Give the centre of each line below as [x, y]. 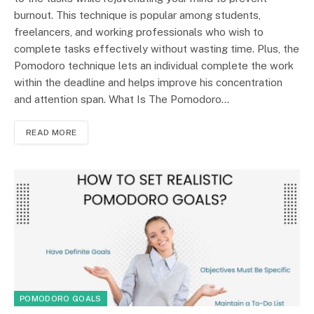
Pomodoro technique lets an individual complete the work [154, 66]
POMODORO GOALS [61, 299]
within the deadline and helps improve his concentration [148, 83]
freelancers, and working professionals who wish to [139, 32]
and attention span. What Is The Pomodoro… [122, 100]
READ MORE [52, 133]
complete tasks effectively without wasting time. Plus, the [157, 49]
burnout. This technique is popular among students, [137, 15]
